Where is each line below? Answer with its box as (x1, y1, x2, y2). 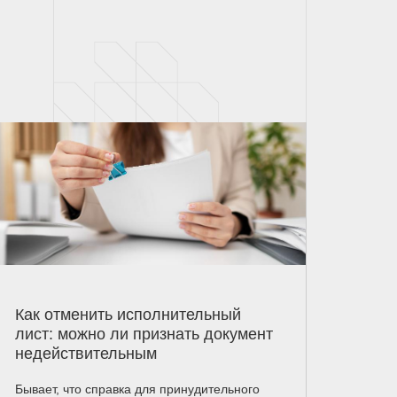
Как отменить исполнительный (14, 306, 241, 324)
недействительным (14, 345, 157, 363)
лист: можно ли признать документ (14, 325, 273, 344)
